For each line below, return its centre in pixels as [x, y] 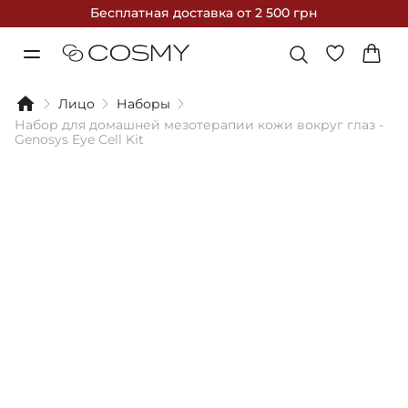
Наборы [143, 104]
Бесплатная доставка [163, 13]
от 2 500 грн [277, 13]
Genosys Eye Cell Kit [79, 139]
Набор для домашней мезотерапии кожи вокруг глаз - [199, 125]
